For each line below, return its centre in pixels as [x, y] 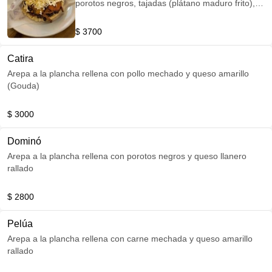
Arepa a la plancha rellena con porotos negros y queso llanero [127, 156]
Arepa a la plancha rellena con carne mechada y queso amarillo [130, 239]
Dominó [24, 141]
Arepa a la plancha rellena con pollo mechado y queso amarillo [128, 73]
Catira [20, 59]
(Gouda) [23, 86]
